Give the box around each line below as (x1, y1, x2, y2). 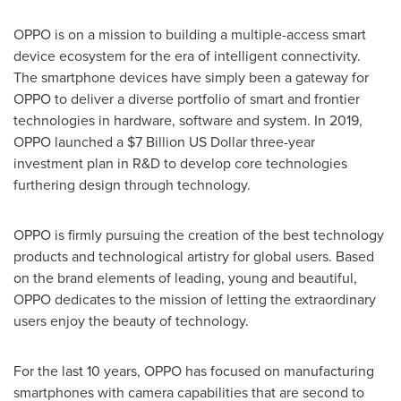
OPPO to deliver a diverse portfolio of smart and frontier (13, 88, 360, 109)
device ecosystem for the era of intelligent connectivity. (13, 45, 361, 66)
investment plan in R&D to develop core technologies (13, 152, 347, 174)
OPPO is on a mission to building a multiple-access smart (13, 23, 366, 45)
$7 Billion (127, 131, 185, 152)
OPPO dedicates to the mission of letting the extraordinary (13, 288, 376, 310)
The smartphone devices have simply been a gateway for (13, 66, 369, 88)
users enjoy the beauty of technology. (13, 310, 249, 331)
